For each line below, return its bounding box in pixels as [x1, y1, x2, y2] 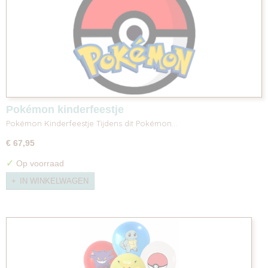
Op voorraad [14, 158, 64, 168]
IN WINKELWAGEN [20, 176, 89, 186]
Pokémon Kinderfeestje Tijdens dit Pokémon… [6, 118, 177, 128]
